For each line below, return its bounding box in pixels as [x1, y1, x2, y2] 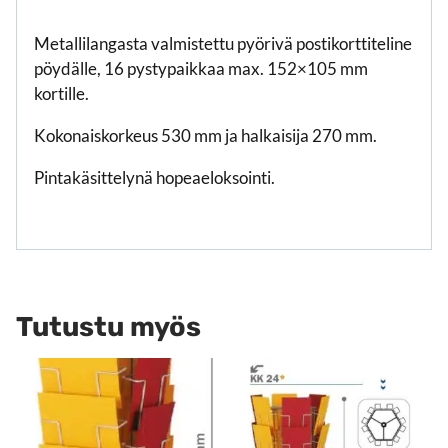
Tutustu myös [16, 310, 201, 343]
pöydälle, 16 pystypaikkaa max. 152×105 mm [34, 57, 368, 79]
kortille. [34, 82, 89, 104]
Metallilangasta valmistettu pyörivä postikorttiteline [34, 32, 412, 54]
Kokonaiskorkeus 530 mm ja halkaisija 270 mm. [34, 124, 377, 146]
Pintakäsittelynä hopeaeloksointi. [34, 166, 275, 188]
